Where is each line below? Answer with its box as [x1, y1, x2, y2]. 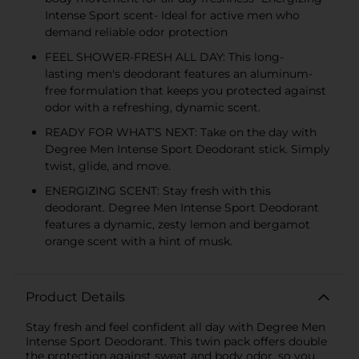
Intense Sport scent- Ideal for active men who [45, 7, 300, 22]
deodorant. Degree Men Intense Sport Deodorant [45, 200, 319, 215]
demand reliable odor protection [45, 24, 228, 39]
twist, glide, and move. [45, 158, 171, 173]
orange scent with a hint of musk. [45, 233, 232, 248]
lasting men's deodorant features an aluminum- [45, 66, 313, 81]
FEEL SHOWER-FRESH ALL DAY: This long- [45, 49, 284, 64]
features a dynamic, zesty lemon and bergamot [45, 216, 310, 232]
